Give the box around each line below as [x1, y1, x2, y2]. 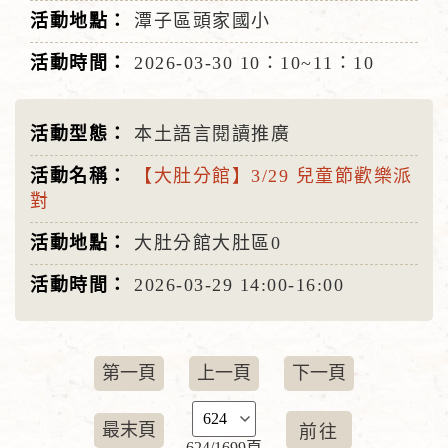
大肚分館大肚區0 [134, 233, 281, 253]
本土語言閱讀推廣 [134, 124, 297, 144]
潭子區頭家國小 [134, 11, 271, 31]
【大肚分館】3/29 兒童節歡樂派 [134, 166, 413, 186]
